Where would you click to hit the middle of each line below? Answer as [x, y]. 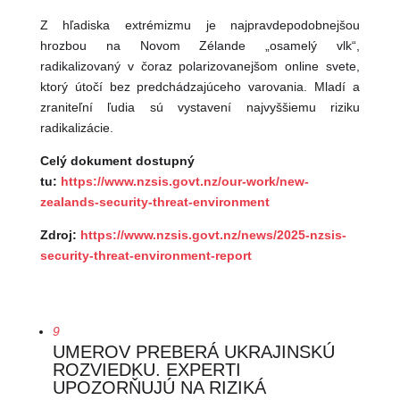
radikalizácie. [76, 128]
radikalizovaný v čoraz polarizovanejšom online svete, [200, 67]
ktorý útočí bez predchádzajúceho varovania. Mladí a [200, 87]
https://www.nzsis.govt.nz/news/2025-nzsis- [213, 235]
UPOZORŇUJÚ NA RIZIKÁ [159, 388]
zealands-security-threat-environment [154, 202]
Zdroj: [60, 235]
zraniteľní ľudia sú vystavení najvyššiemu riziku [200, 108]
